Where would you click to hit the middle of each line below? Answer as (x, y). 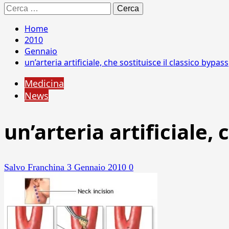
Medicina (44, 83)
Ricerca (16, 6)
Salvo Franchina (36, 167)
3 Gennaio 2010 (98, 167)
